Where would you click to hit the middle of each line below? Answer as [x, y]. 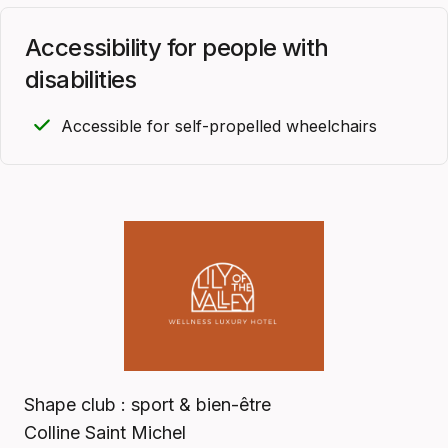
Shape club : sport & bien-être [147, 404]
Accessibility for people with [177, 47]
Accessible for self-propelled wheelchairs [219, 125]
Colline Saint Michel [105, 432]
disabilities [81, 79]
